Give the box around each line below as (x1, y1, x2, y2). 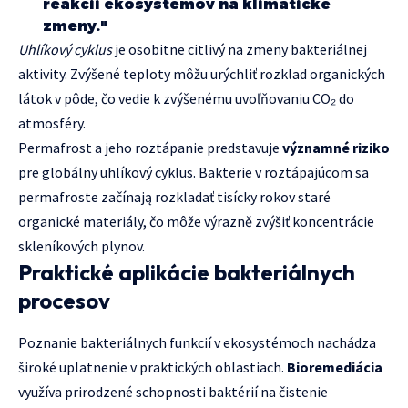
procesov (18, 287, 110, 315)
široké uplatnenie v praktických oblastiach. (18, 357, 287, 376)
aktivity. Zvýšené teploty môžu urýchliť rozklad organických (18, 65, 385, 84)
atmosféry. (18, 114, 86, 133)
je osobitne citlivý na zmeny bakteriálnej (112, 40, 367, 59)
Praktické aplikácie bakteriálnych (18, 259, 355, 287)
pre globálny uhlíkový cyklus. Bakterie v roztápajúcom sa (18, 163, 369, 182)
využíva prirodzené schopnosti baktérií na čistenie (18, 382, 328, 401)
